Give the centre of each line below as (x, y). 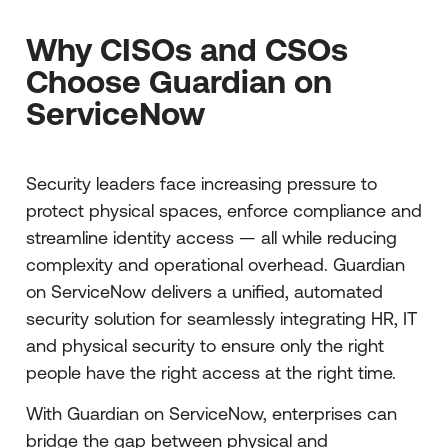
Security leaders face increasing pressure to (201, 184)
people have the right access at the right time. (216, 373)
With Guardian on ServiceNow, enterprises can (211, 414)
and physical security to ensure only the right (205, 346)
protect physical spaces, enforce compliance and (224, 211)
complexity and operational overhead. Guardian (215, 265)
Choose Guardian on (179, 82)
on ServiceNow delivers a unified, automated (204, 292)
